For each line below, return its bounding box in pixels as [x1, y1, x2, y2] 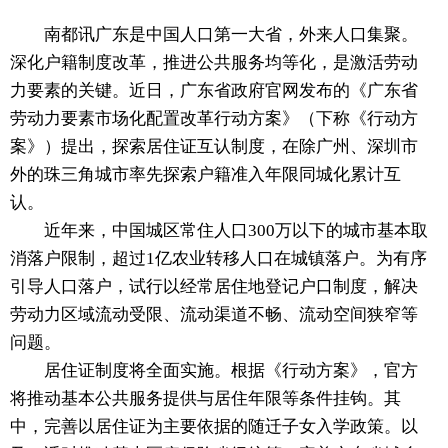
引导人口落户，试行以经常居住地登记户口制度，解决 [10, 277, 418, 297]
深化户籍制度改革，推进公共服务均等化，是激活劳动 [10, 53, 418, 73]
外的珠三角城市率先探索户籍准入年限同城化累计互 [10, 165, 401, 185]
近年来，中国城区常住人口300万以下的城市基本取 [10, 221, 428, 241]
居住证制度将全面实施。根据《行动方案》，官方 [10, 361, 418, 381]
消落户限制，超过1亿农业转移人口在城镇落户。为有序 [10, 249, 427, 269]
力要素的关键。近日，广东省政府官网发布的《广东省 [10, 81, 418, 101]
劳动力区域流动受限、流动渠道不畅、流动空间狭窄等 [10, 305, 418, 325]
